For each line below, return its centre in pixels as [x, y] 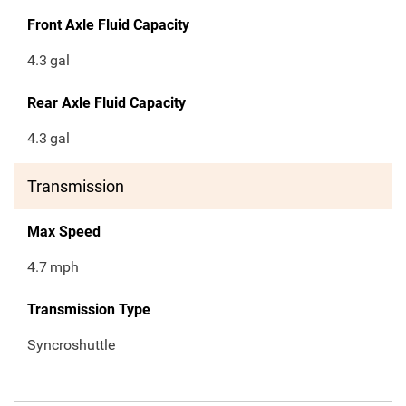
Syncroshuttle [71, 345]
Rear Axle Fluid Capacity [106, 103]
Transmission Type [89, 310]
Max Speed [64, 232]
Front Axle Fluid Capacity [108, 25]
